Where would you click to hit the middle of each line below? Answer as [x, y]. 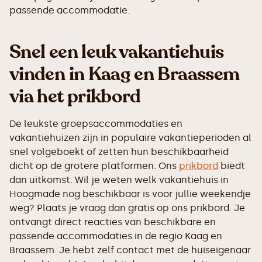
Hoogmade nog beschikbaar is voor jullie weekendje [130, 194]
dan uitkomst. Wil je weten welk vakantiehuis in [119, 180]
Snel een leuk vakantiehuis [117, 52]
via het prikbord [75, 96]
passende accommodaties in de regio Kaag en [116, 236]
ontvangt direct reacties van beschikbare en [113, 222]
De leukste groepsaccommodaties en [96, 124]
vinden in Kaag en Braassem [125, 74]
